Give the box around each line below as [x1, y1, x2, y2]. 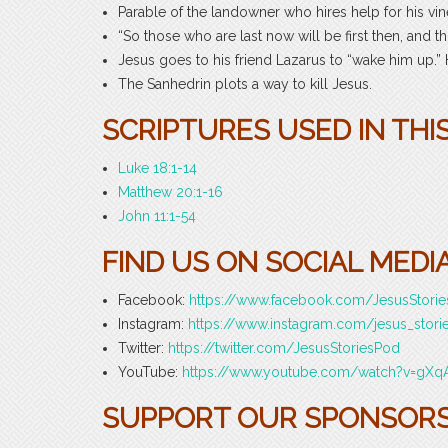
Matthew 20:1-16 [118, 183, 223, 200]
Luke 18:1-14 [118, 159, 197, 176]
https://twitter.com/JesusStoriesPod [168, 339, 400, 356]
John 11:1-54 [118, 207, 196, 224]
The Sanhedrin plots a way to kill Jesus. [118, 75, 372, 92]
